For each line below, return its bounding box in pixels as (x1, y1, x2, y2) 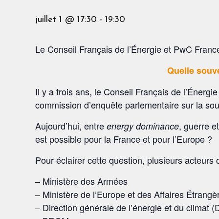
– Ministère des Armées (35, 175, 128, 187)
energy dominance (107, 120, 179, 132)
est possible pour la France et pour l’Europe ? (35, 132, 212, 145)
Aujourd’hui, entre (35, 119, 107, 132)
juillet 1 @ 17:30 (35, 15, 97, 24)
